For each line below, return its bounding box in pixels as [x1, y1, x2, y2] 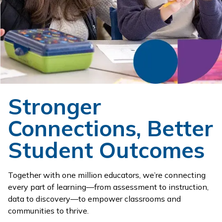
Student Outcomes [8, 136, 205, 164]
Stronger [8, 92, 101, 120]
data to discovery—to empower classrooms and [8, 193, 181, 204]
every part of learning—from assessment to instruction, [8, 181, 209, 192]
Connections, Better [8, 114, 213, 142]
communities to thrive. [8, 205, 89, 216]
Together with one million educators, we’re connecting [8, 169, 206, 180]
